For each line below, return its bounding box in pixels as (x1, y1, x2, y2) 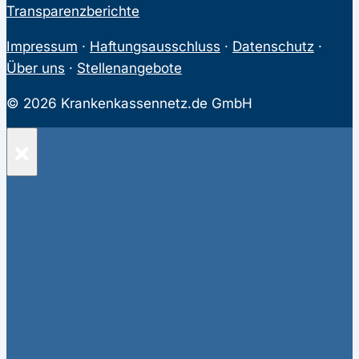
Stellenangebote (77, 58, 182, 76)
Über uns (6, 58, 65, 76)
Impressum (6, 37, 78, 54)
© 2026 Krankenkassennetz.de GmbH (6, 95, 252, 112)
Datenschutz (232, 37, 314, 54)
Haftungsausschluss (90, 37, 220, 54)
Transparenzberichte (6, 2, 139, 19)
